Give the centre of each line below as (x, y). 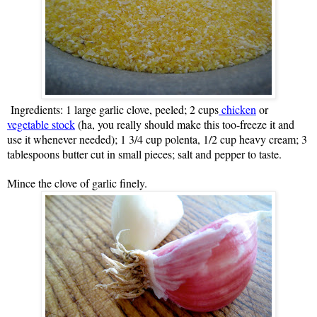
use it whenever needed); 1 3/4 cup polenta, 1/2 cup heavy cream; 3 (157, 139)
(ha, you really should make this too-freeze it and (186, 124)
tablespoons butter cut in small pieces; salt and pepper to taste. (144, 154)
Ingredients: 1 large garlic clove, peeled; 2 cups (115, 109)
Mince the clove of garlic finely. (77, 183)
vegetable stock (41, 124)
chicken (237, 109)
